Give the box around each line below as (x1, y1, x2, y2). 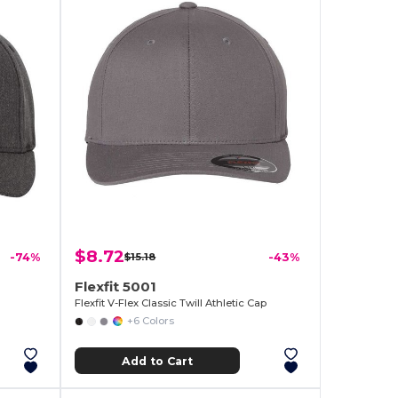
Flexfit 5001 (75, 278, 157, 296)
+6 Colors (126, 314, 174, 328)
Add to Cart (121, 354, 193, 368)
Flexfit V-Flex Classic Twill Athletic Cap (75, 297, 267, 310)
